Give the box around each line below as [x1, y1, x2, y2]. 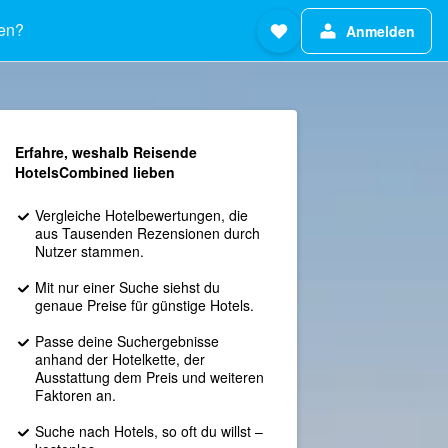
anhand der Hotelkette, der [34, 349, 205, 369]
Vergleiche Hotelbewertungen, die [34, 205, 248, 225]
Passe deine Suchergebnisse [34, 331, 219, 351]
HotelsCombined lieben [14, 162, 175, 182]
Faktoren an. [34, 385, 116, 405]
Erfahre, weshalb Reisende [14, 142, 197, 162]
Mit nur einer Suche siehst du [34, 277, 220, 297]
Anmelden [346, 20, 415, 41]
